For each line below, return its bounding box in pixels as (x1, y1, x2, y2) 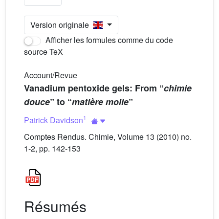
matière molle (72, 95, 129, 108)
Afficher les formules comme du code (44, 34, 173, 45)
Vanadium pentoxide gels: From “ (24, 82, 164, 94)
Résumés (24, 196, 87, 217)
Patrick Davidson (24, 114, 83, 126)
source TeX (24, 46, 63, 57)
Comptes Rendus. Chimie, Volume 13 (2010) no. (24, 131, 192, 142)
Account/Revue (24, 69, 77, 81)
